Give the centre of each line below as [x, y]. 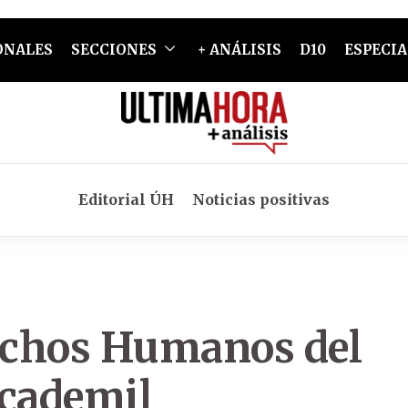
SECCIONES [113, 50]
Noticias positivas [261, 199]
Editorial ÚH [126, 199]
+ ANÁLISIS [239, 50]
